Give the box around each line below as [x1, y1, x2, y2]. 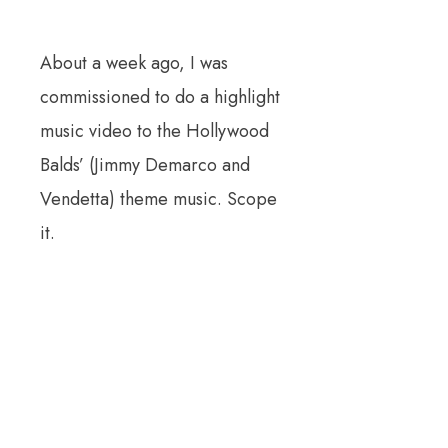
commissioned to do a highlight [40, 84, 280, 110]
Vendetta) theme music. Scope [40, 186, 277, 212]
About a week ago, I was [40, 50, 228, 76]
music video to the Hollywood [40, 118, 269, 144]
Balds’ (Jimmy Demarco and [40, 152, 250, 178]
